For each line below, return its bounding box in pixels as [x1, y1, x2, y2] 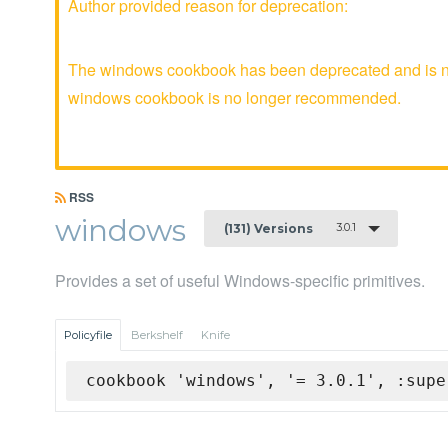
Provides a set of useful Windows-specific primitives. [55, 269, 425, 293]
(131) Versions [224, 220, 313, 236]
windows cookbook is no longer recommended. [68, 86, 401, 109]
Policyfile [64, 328, 112, 343]
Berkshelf [131, 328, 183, 343]
